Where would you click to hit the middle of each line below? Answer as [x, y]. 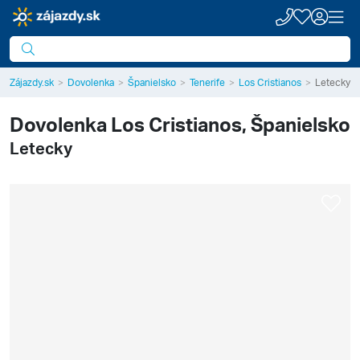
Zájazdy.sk [32, 82]
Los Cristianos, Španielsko [231, 124]
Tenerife [207, 82]
